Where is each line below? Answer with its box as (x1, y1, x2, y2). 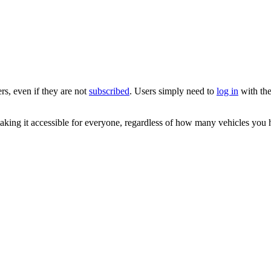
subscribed (89, 85, 129, 96)
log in (217, 85, 238, 96)
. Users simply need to (129, 85, 217, 96)
